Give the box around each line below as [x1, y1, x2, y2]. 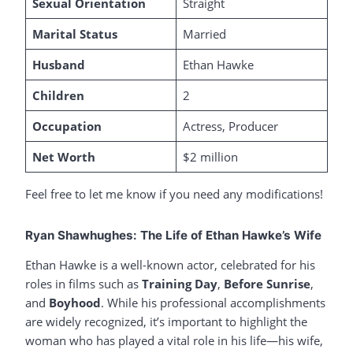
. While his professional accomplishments [101, 295, 325, 311]
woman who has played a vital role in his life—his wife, [25, 333, 323, 349]
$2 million [182, 149, 238, 165]
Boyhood [49, 295, 101, 311]
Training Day [142, 276, 217, 292]
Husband [32, 57, 85, 72]
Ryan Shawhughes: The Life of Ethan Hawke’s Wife [25, 228, 321, 243]
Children [32, 87, 84, 103]
